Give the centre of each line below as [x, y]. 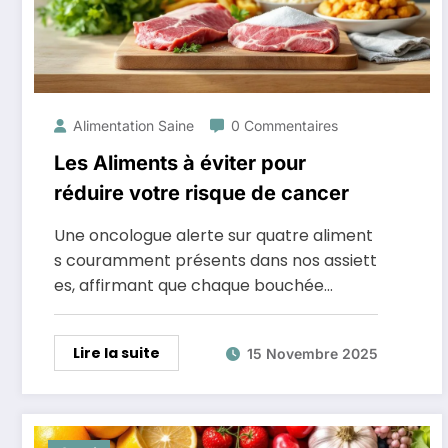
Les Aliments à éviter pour [180, 163]
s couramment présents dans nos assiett [215, 260]
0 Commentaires [284, 125]
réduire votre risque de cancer [201, 193]
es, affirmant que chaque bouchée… [193, 285]
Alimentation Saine [133, 125]
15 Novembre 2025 [312, 353]
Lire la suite [116, 353]
